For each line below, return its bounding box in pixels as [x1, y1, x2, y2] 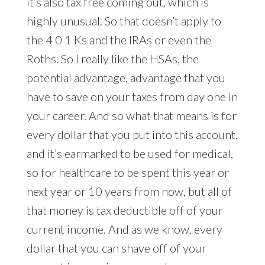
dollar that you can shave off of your [26, 241, 206, 256]
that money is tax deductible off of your [26, 203, 223, 218]
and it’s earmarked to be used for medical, [26, 146, 233, 161]
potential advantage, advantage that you [26, 70, 225, 85]
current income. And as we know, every [26, 222, 222, 237]
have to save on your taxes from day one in [26, 89, 238, 104]
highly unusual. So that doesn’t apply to [26, 14, 221, 28]
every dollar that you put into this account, [26, 127, 238, 142]
